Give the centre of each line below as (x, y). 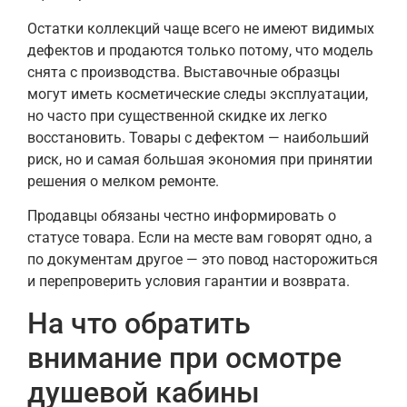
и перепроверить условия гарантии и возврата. (189, 282)
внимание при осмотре (184, 357)
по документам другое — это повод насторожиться (203, 260)
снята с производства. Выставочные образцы (184, 72)
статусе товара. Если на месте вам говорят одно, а (200, 238)
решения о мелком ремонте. (123, 181)
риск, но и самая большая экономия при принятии (200, 159)
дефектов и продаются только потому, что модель (200, 50)
